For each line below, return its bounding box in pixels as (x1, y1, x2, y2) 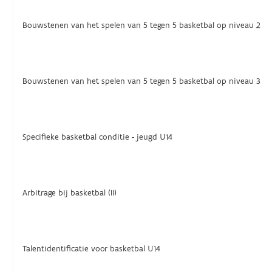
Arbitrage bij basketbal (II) (22, 188, 117, 199)
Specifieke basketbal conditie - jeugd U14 (22, 132, 173, 143)
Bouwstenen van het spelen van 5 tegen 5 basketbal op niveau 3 (22, 76, 261, 87)
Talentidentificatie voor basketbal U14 (22, 243, 161, 254)
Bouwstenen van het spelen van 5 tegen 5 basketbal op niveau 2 (22, 20, 261, 31)
